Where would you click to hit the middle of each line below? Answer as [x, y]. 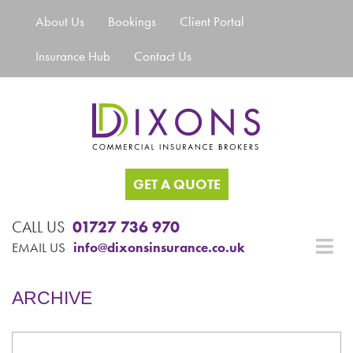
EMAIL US [39, 247]
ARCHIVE [52, 297]
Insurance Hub [73, 56]
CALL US [38, 227]
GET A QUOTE [176, 184]
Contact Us [163, 56]
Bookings [132, 21]
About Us [60, 21]
